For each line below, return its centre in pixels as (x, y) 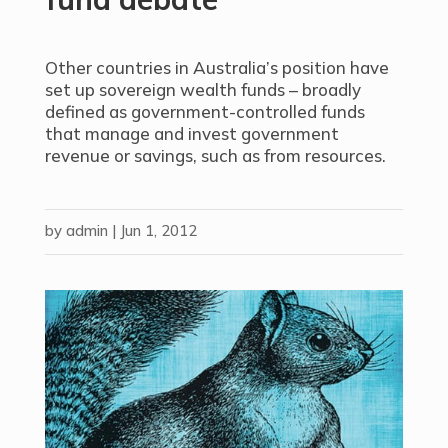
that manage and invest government (191, 133)
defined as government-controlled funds (204, 111)
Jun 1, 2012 (158, 230)
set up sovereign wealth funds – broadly (202, 89)
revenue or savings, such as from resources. (215, 155)
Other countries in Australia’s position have (216, 67)
